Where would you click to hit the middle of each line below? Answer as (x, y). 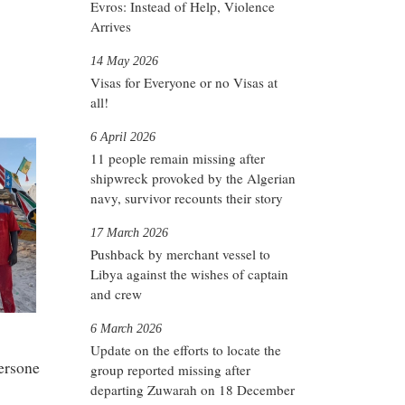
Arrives (111, 26)
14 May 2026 (124, 60)
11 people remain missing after (178, 158)
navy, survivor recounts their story (187, 198)
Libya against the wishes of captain (189, 273)
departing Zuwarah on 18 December (193, 389)
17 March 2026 (129, 232)
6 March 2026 (126, 328)
